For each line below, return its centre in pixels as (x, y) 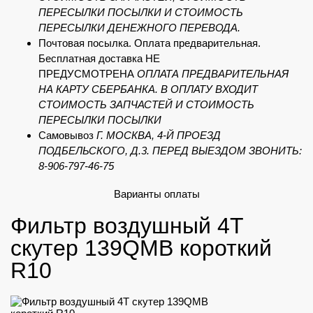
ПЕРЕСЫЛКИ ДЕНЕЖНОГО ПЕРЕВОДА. (139, 28)
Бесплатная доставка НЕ (99, 58)
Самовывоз (67, 135)
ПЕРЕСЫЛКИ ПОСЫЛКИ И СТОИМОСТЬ (141, 12)
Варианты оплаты (156, 194)
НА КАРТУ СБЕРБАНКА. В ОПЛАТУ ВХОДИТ (148, 89)
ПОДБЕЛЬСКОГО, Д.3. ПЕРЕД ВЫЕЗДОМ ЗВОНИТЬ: (170, 151)
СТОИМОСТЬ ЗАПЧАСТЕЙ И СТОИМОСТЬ (146, 104)
